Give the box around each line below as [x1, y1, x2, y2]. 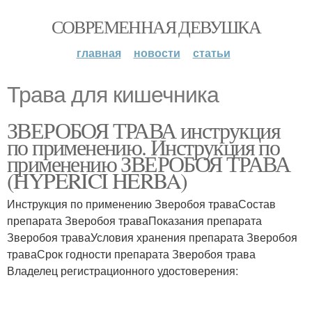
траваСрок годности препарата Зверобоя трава [7, 246, 256, 262]
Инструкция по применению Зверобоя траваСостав [7, 196, 276, 212]
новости [133, 45, 180, 61]
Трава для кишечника [7, 82, 219, 107]
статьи [192, 45, 231, 61]
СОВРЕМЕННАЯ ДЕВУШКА [51, 15, 261, 38]
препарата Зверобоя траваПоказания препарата [7, 212, 262, 228]
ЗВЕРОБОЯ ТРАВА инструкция [7, 115, 280, 145]
